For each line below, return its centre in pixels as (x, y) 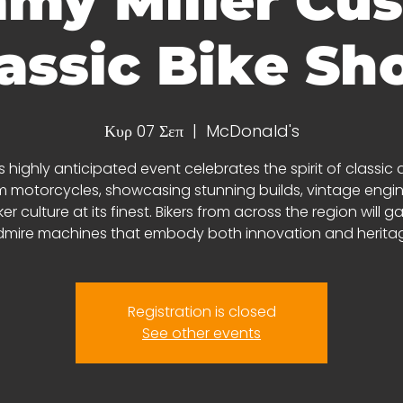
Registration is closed (201, 312)
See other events (201, 333)
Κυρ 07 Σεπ (143, 131)
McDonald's (252, 131)
